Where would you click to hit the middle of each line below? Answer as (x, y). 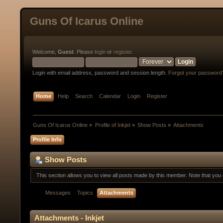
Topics (85, 192)
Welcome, (45, 52)
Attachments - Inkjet (69, 218)
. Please (84, 52)
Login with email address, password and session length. (100, 73)
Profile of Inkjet (112, 125)
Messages (58, 192)
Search (84, 96)
